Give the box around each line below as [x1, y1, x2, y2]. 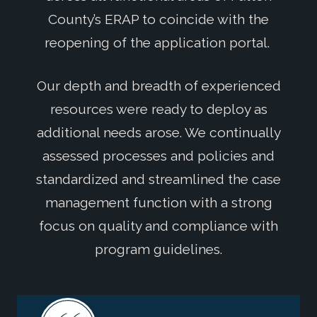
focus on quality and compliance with [39, 218, 278, 234]
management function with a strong [45, 195, 272, 211]
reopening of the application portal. [44, 34, 273, 50]
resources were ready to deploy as [50, 101, 267, 117]
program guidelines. [95, 241, 222, 258]
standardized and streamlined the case [36, 171, 281, 188]
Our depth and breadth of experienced [36, 78, 281, 94]
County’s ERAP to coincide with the [48, 11, 269, 27]
